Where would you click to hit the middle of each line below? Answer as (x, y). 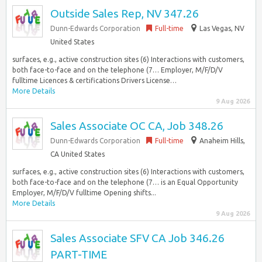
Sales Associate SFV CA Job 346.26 (137, 238)
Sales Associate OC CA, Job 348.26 (137, 126)
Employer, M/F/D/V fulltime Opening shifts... (84, 193)
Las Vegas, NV (222, 28)
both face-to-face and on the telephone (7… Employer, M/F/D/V (118, 70)
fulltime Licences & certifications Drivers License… (94, 80)
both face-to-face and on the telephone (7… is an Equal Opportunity (125, 182)
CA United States (77, 154)
